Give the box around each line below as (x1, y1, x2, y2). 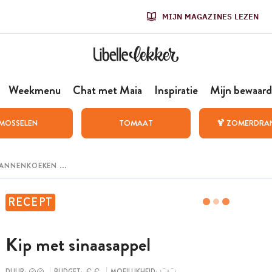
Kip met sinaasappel (5, 232, 151, 258)
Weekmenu (8, 82, 61, 98)
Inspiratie (154, 82, 198, 98)
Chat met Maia (72, 82, 142, 98)
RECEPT (7, 194, 53, 210)
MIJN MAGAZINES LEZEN (161, 11, 259, 22)
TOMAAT (118, 117, 153, 129)
